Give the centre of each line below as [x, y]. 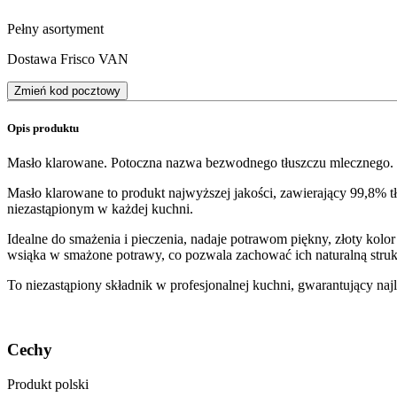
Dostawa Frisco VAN [68, 58]
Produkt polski [48, 384]
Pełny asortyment [55, 28]
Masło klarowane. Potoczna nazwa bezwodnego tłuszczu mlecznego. [200, 163]
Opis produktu [43, 128]
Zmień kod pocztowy [67, 90]
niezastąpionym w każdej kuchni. [100, 209]
